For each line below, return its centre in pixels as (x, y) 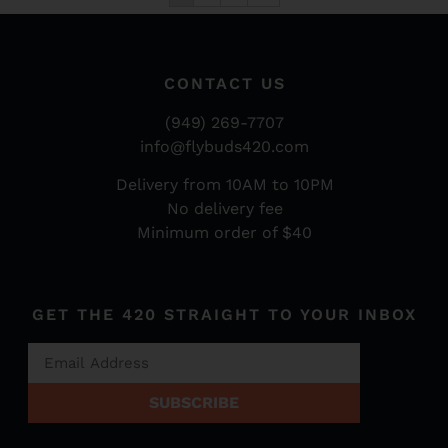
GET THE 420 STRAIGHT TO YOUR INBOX (224, 315)
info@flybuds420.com (224, 146)
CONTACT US (224, 83)
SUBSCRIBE (194, 403)
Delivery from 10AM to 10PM (224, 184)
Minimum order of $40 (224, 232)
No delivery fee (224, 208)
